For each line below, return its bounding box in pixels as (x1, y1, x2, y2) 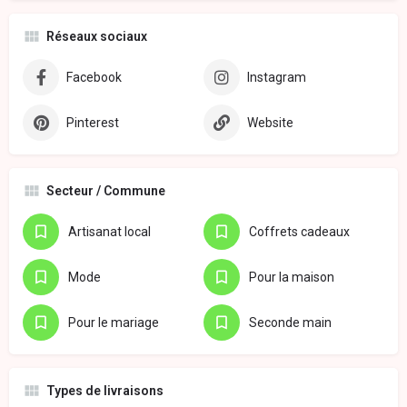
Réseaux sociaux (46, 28, 147, 44)
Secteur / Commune (46, 183, 165, 198)
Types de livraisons (46, 382, 164, 398)
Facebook (66, 69, 122, 84)
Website (247, 114, 293, 130)
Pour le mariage (68, 314, 159, 330)
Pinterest (66, 114, 119, 130)
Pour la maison (249, 269, 334, 284)
